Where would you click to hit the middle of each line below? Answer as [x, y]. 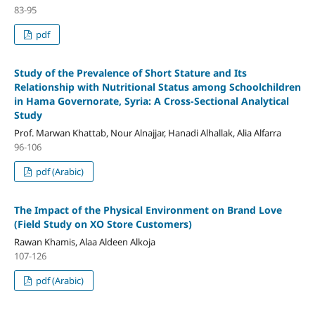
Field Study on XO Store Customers [103, 224]
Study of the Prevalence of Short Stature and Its [130, 72]
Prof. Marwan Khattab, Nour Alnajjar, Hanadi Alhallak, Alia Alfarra [147, 133]
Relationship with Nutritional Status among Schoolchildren [157, 86]
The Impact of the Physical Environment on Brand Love [148, 210]
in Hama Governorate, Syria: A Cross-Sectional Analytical [151, 101]
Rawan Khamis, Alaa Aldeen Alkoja [84, 242]
